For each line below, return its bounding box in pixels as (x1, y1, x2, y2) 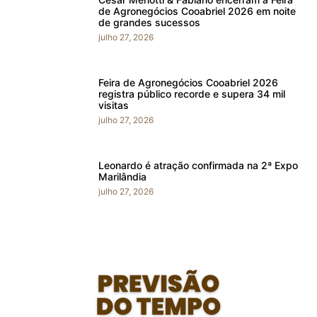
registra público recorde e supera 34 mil (98, 87, 285, 100)
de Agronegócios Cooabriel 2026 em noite (98, 4, 296, 17)
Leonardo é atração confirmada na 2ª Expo (98, 158, 298, 171)
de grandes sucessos (98, 16, 200, 28)
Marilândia (98, 170, 146, 183)
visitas (98, 98, 129, 111)
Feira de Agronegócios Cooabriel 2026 (98, 76, 278, 88)
